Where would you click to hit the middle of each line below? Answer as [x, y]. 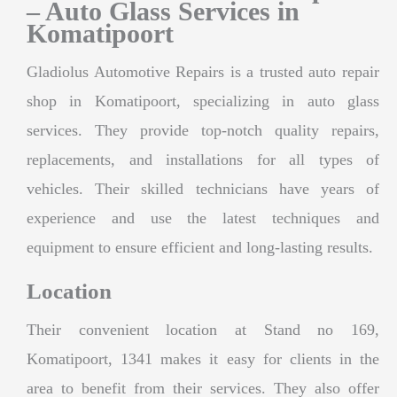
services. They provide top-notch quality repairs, [203, 130]
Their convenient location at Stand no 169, [203, 329]
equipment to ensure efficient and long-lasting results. [200, 247]
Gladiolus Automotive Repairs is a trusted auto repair [203, 71]
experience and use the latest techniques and [203, 218]
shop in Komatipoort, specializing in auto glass [203, 101]
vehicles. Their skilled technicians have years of [203, 188]
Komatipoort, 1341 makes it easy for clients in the [203, 358]
